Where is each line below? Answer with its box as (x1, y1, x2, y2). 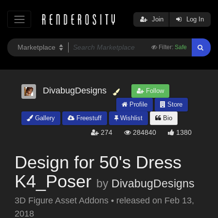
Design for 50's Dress (15, 152, 182, 173)
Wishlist (118, 114, 143, 122)
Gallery (33, 114, 55, 122)
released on (116, 196, 164, 206)
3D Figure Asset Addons (15, 196, 111, 206)
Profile (127, 101, 147, 109)
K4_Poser (15, 171, 91, 192)
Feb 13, (164, 196, 194, 206)
